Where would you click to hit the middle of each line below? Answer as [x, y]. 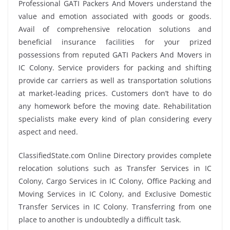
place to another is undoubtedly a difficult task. [100, 219]
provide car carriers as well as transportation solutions [115, 80]
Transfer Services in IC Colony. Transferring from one [115, 206]
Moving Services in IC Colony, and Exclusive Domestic [115, 194]
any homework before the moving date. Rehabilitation [115, 106]
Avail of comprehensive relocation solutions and [115, 29]
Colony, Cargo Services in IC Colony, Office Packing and [115, 181]
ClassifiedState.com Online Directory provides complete [115, 155]
